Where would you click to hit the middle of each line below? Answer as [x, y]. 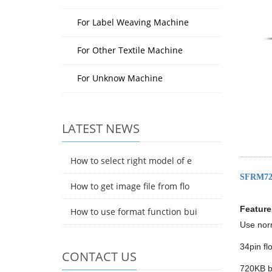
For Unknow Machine [120, 78]
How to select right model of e [131, 161]
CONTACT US [99, 257]
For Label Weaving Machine [133, 22]
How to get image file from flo [130, 186]
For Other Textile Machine [130, 50]
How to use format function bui [134, 212]
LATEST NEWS [101, 128]
